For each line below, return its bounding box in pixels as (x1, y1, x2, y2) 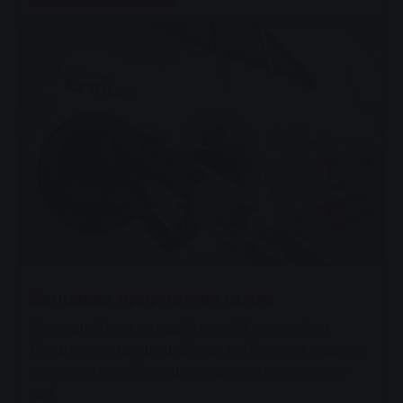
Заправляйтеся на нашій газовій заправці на (30, 318, 329, 337)
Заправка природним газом (30, 287, 274, 310)
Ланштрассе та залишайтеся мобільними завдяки (30, 340, 362, 359)
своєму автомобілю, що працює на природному (30, 362, 346, 381)
